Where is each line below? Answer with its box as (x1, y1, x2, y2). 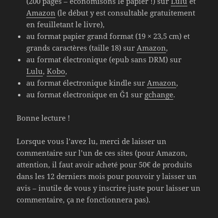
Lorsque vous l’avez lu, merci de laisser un (17, 136, 167, 146)
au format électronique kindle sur (26, 78, 147, 88)
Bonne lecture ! (17, 113, 71, 123)
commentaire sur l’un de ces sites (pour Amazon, (17, 148, 188, 158)
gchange (145, 90, 174, 100)
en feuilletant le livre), (26, 19, 105, 30)
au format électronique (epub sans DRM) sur (26, 54, 182, 65)
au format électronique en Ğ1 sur (26, 90, 145, 100)
